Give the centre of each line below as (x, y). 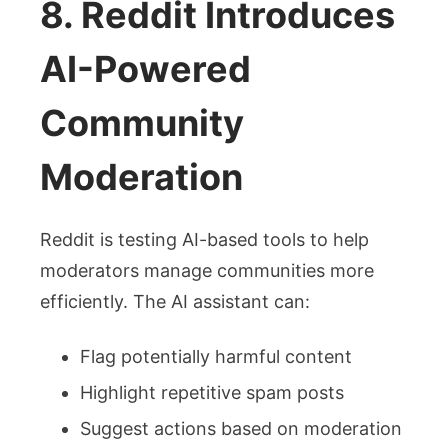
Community (142, 123)
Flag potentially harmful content (216, 356)
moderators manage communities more (207, 270)
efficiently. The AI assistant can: (175, 301)
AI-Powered (145, 69)
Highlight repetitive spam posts (212, 392)
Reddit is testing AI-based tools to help (204, 239)
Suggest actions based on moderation (241, 428)
